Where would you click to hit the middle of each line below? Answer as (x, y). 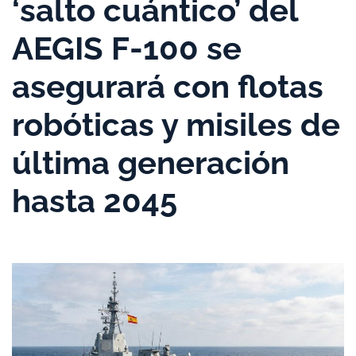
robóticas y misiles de (176, 124)
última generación (151, 163)
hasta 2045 (95, 201)
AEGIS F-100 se (127, 48)
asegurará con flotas (168, 86)
